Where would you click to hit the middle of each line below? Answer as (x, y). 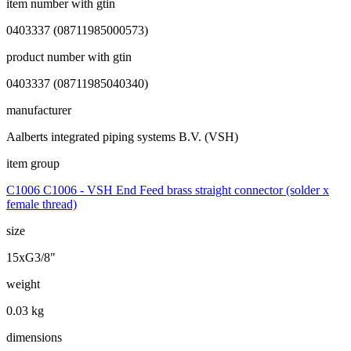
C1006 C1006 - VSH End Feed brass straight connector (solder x (168, 190)
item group (33, 163)
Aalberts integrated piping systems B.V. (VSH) (122, 136)
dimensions (34, 337)
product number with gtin (69, 56)
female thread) (42, 204)
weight (23, 284)
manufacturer (39, 110)
